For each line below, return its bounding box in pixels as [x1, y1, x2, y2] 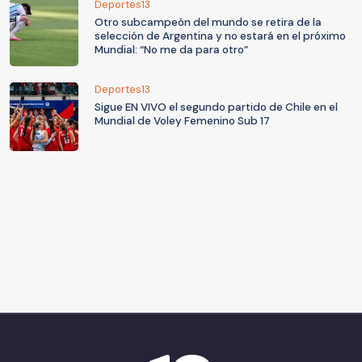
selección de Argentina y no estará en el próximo [95, 28, 346, 43]
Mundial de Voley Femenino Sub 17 [95, 113, 270, 128]
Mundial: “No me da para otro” [95, 42, 248, 57]
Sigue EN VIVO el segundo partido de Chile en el [95, 99, 338, 114]
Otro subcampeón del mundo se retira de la [95, 15, 322, 29]
